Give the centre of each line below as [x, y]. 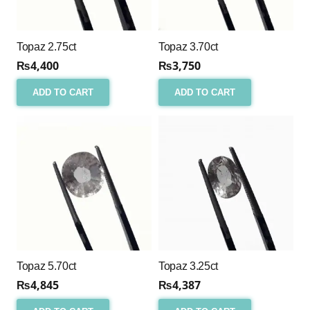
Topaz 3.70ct [189, 46]
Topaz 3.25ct [189, 266]
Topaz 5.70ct [47, 266]
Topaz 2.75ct [47, 46]
